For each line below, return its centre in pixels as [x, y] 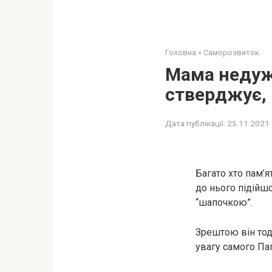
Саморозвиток [231, 53]
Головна [181, 53]
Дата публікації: [195, 123]
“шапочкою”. [224, 202]
